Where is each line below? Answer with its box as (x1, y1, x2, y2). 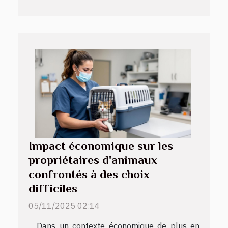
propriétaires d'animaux (28, 153, 157, 166)
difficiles (28, 181, 77, 195)
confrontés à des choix (28, 167, 150, 181)
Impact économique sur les (28, 138, 173, 152)
